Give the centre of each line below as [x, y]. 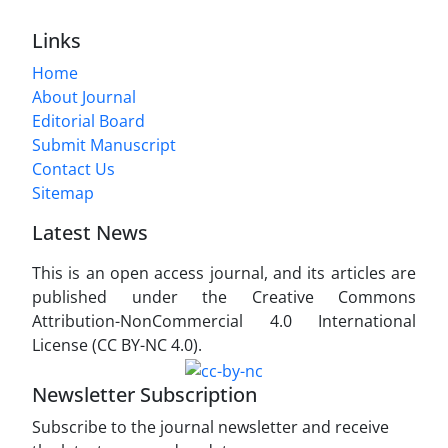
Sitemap [63, 193]
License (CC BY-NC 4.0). [117, 345]
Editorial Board [88, 121]
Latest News [90, 233]
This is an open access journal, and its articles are [224, 273]
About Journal [84, 97]
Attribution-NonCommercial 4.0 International [224, 321]
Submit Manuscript [104, 145]
